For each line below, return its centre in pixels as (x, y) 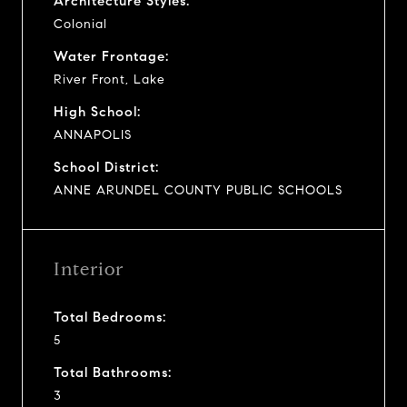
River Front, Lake (109, 79)
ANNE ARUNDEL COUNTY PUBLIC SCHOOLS (198, 190)
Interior (89, 269)
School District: (106, 167)
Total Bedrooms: (110, 317)
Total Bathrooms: (113, 372)
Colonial (80, 24)
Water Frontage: (111, 56)
